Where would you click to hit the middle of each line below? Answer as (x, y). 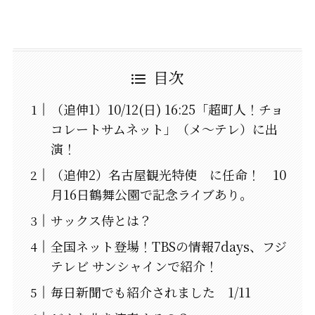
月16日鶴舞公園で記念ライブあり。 (151, 194)
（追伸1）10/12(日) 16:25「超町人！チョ (167, 109)
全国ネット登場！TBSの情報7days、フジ (168, 246)
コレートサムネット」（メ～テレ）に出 (164, 129)
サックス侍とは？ (101, 220)
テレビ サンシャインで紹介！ (134, 266)
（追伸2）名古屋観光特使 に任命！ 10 (168, 175)
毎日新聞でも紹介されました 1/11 (150, 292)
